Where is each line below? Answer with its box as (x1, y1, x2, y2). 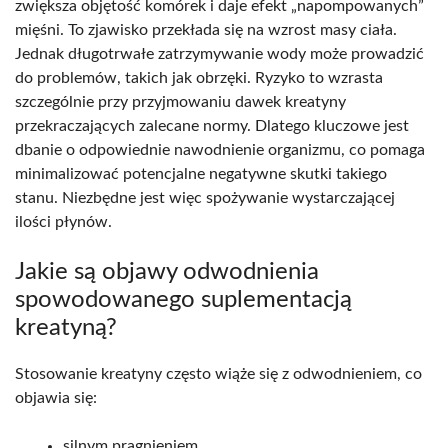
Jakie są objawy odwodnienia (15, 259, 319, 284)
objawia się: (15, 389, 97, 406)
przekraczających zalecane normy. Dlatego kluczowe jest (15, 117, 409, 134)
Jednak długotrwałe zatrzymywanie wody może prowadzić (15, 45, 424, 62)
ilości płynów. (15, 213, 112, 230)
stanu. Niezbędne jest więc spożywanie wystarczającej (15, 189, 395, 206)
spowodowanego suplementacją (15, 287, 352, 312)
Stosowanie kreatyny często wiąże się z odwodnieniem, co (15, 365, 422, 382)
